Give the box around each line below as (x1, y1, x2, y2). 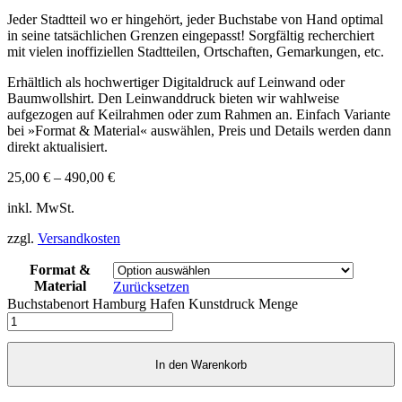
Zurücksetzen (113, 279, 189, 295)
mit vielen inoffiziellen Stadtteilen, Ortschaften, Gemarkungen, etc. (7, 44, 384, 60)
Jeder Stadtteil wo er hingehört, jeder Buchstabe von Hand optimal (7, 12, 383, 28)
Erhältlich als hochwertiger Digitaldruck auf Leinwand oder (7, 74, 345, 91)
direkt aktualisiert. (7, 139, 108, 155)
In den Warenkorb (155, 357, 247, 371)
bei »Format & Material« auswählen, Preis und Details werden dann (7, 123, 391, 139)
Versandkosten (38, 231, 120, 247)
